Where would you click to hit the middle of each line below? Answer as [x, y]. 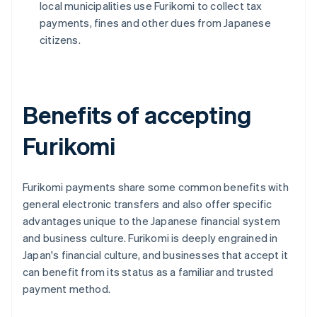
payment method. [67, 289]
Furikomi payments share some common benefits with [156, 187]
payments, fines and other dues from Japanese [155, 23]
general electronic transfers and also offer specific [148, 204]
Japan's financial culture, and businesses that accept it [156, 255]
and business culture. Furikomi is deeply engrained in [150, 238]
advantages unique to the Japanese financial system [152, 221]
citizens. [60, 40]
